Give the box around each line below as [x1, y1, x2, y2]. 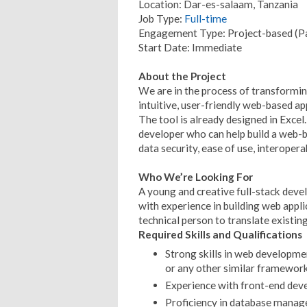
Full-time [184, 12, 227, 25]
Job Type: [138, 12, 184, 25]
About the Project [138, 69, 226, 82]
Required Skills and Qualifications [138, 228, 304, 241]
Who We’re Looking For [138, 170, 253, 183]
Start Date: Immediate [138, 40, 242, 53]
